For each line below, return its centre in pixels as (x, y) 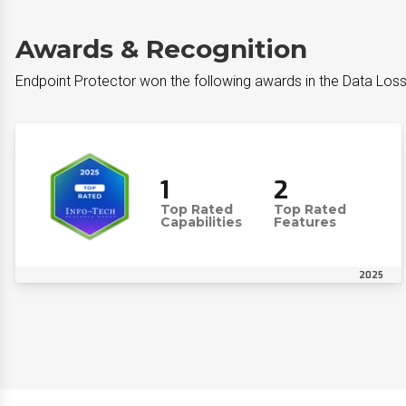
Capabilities (201, 222)
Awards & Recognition (161, 49)
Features (304, 222)
